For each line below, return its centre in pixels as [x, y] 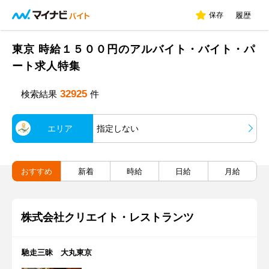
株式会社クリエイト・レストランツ [107, 217]
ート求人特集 [46, 66]
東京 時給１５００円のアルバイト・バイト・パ [134, 49]
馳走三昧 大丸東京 [57, 252]
